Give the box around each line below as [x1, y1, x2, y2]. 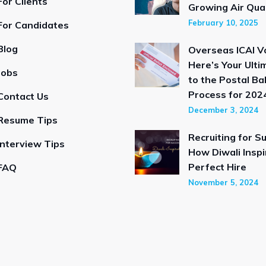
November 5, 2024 [188, 177, 258, 187]
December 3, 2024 [188, 104, 258, 115]
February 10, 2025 [188, 17, 258, 27]
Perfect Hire [188, 160, 246, 173]
